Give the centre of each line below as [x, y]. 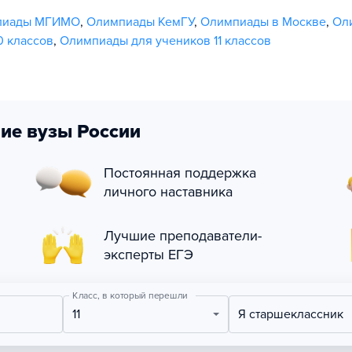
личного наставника [168, 192]
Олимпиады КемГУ [140, 22]
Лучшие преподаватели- [183, 236]
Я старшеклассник [295, 314]
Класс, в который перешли [130, 295]
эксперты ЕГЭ [148, 255]
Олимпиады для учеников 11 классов [165, 41]
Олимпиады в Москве [263, 22]
